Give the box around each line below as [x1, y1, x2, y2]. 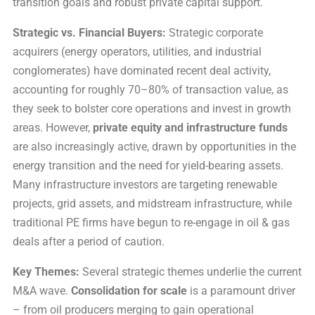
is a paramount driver [187, 283, 295, 297]
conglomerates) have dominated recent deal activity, [13, 63, 271, 77]
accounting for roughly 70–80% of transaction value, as [13, 82, 288, 96]
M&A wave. [13, 283, 71, 297]
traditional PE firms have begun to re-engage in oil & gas [13, 215, 290, 229]
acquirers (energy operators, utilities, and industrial [13, 44, 262, 58]
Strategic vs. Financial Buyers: [13, 25, 166, 39]
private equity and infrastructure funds [93, 120, 288, 134]
